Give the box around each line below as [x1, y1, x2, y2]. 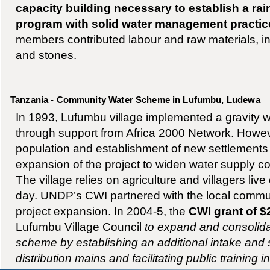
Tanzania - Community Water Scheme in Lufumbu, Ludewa [10, 95, 260, 105]
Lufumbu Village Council [15, 219, 145, 233]
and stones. [15, 48, 77, 61]
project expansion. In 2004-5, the [15, 204, 189, 218]
